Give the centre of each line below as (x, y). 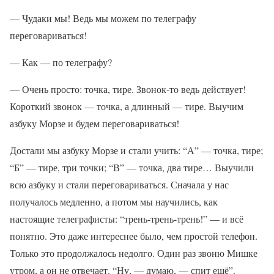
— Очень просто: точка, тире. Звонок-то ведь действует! (128, 89)
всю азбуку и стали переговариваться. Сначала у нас (119, 184)
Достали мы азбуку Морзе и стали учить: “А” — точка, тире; (136, 150)
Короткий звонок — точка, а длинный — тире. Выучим (127, 106)
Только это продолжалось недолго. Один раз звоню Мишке (134, 253)
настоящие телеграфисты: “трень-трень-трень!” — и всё (127, 219)
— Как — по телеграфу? (61, 62)
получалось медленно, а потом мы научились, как (114, 202)
